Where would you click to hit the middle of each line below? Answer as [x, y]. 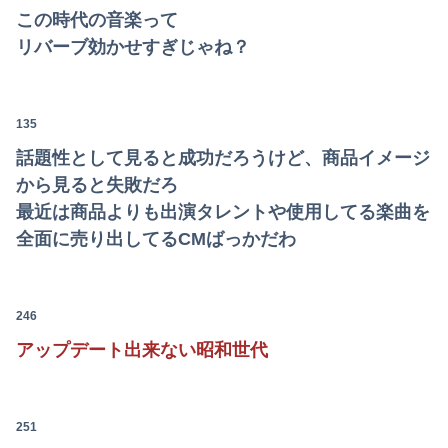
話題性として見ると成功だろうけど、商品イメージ [223, 157]
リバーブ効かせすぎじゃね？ [133, 46]
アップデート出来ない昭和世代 [142, 349]
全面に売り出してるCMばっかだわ [156, 238]
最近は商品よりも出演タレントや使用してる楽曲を [223, 211]
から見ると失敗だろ [97, 184]
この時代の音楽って [97, 19]
